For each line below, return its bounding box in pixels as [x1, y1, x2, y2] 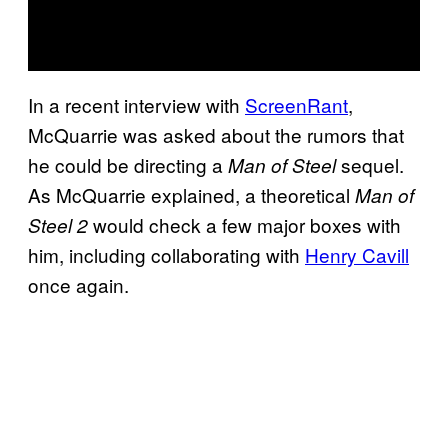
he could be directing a [28, 150, 228, 178]
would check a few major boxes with [88, 210, 401, 238]
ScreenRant [245, 90, 348, 118]
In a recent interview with [28, 90, 245, 118]
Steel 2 [28, 211, 88, 238]
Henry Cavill [305, 240, 409, 268]
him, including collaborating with [28, 240, 305, 268]
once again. [28, 270, 129, 298]
